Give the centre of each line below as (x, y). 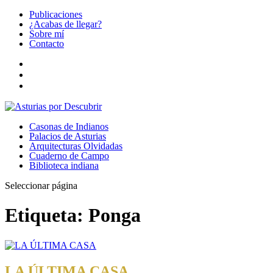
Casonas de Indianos (69, 126)
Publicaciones (56, 14)
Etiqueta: (47, 215)
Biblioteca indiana (64, 165)
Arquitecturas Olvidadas (76, 146)
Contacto (47, 44)
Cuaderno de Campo (69, 156)
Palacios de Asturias (68, 136)
